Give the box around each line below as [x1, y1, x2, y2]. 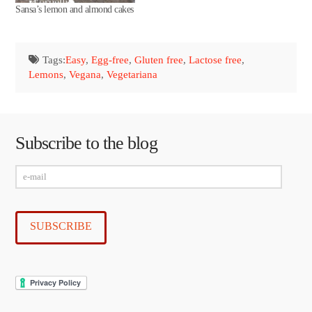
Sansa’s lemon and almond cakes [15, 3, 134, 15]
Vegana [69, 69, 102, 81]
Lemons [29, 69, 64, 81]
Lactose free [188, 54, 242, 66]
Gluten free [134, 54, 183, 66]
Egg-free [91, 54, 129, 66]
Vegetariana [107, 69, 158, 81]
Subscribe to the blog [15, 133, 157, 154]
